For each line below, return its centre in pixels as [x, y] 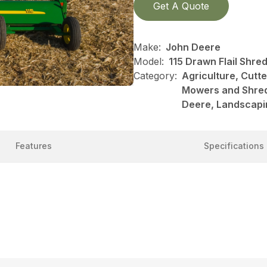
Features [33, 145]
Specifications [234, 145]
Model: [149, 61]
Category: [155, 75]
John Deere [193, 47]
